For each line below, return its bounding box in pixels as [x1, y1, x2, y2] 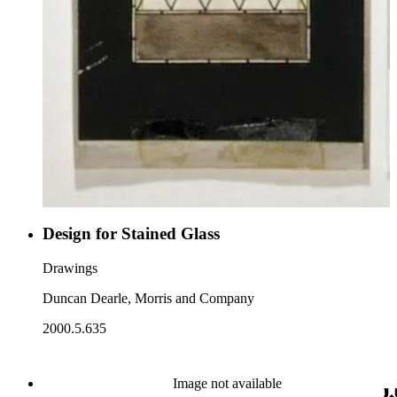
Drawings [43, 260, 97, 276]
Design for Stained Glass [43, 223, 220, 243]
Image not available [172, 375, 282, 391]
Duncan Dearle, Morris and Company [43, 290, 254, 306]
